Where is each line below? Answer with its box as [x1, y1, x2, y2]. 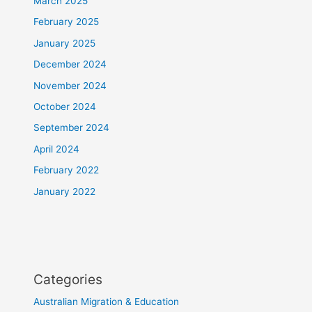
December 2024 [33, 58, 107, 70]
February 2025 [33, 16, 100, 28]
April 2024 [33, 143, 80, 155]
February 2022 [33, 164, 100, 176]
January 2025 [33, 37, 96, 49]
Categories [33, 270, 103, 288]
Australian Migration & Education [33, 295, 180, 307]
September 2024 [33, 122, 110, 134]
